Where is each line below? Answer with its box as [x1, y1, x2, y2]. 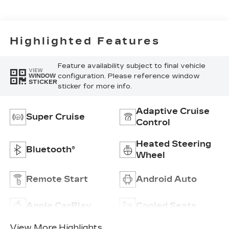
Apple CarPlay [26, 200, 91, 211]
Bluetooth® [26, 144, 75, 154]
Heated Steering [136, 139, 211, 149]
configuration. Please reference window [57, 72, 200, 81]
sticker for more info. [57, 82, 132, 91]
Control [136, 117, 170, 127]
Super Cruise [26, 111, 85, 122]
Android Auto [136, 174, 197, 184]
